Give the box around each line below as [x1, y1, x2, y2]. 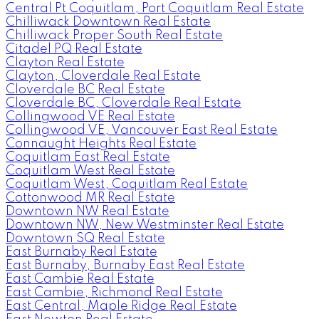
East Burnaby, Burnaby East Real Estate [6, 258, 245, 272]
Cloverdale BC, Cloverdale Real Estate [6, 96, 241, 110]
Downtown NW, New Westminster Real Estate [6, 218, 284, 231]
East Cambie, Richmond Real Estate [6, 286, 223, 299]
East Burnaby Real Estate [6, 245, 157, 258]
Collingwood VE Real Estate [6, 110, 175, 123]
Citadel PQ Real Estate [6, 42, 142, 56]
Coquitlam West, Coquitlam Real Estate [6, 177, 248, 191]
